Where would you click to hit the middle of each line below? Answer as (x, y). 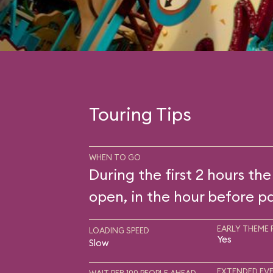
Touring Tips (140, 114)
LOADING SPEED (119, 230)
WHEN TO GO (115, 157)
